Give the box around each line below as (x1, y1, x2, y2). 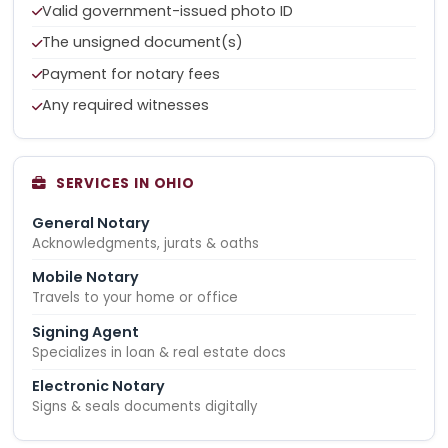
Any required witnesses (42, 95, 210, 116)
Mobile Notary (32, 267, 140, 288)
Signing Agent (32, 321, 140, 342)
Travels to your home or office (32, 288, 239, 308)
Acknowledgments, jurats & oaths (32, 233, 260, 253)
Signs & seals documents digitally (32, 397, 258, 417)
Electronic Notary (32, 376, 166, 397)
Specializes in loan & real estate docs (32, 342, 287, 362)
